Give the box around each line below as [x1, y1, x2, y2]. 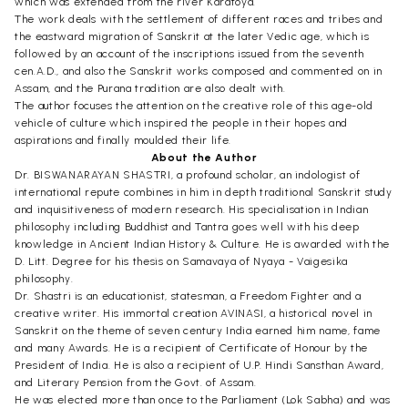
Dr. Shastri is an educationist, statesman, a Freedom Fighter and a [15, 289, 362, 302]
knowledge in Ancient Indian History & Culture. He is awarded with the [15, 237, 390, 250]
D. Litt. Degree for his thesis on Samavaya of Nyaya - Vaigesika [15, 254, 348, 268]
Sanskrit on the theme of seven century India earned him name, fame [15, 323, 381, 337]
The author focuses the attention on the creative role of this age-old [15, 98, 373, 112]
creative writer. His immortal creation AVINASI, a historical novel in [15, 306, 372, 320]
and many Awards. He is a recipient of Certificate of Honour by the [15, 341, 368, 354]
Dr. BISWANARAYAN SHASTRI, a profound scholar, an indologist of [15, 168, 361, 181]
